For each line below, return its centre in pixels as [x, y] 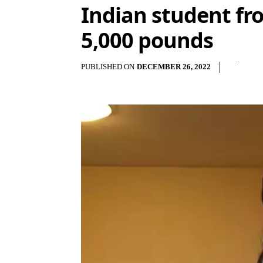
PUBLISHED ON [108, 67]
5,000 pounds [147, 40]
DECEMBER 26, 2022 [174, 67]
